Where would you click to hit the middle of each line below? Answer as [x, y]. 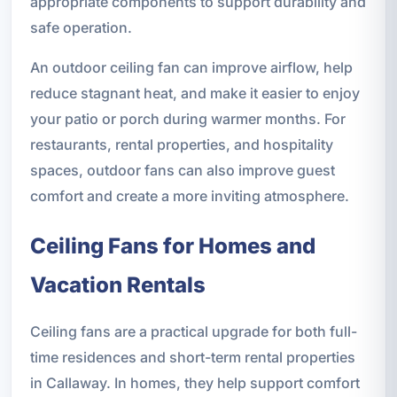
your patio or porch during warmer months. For [187, 119]
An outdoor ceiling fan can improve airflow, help [191, 68]
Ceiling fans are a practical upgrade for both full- [193, 332]
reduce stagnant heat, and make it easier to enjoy [195, 93]
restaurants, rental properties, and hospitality [181, 145]
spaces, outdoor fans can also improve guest [182, 171]
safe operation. [81, 28]
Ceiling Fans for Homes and [172, 246]
